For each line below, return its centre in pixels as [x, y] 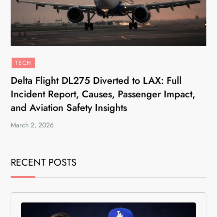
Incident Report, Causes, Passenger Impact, [103, 94]
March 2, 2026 [32, 125]
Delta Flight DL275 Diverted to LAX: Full [96, 81]
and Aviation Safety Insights [69, 108]
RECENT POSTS [44, 163]
